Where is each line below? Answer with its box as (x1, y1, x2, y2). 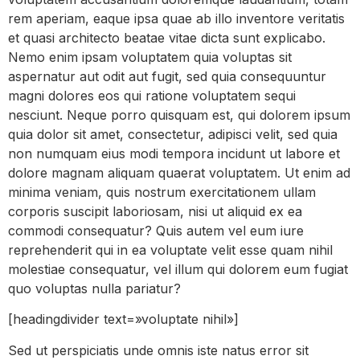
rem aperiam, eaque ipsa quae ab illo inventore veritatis (8, 10, 345, 27)
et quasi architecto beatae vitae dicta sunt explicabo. (8, 29, 325, 46)
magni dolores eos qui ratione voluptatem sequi (8, 87, 296, 104)
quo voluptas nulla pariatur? (8, 280, 181, 297)
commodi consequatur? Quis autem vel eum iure (8, 222, 304, 239)
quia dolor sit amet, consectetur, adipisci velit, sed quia (8, 125, 337, 142)
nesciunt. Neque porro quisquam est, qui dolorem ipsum (8, 106, 350, 123)
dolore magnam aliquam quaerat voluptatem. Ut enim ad (8, 164, 350, 181)
